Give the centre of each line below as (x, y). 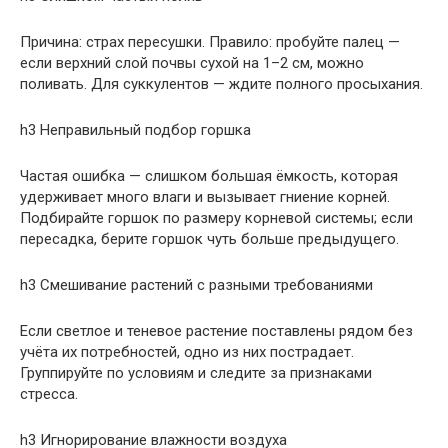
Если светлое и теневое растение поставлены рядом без (216, 330)
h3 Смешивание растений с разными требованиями (196, 284)
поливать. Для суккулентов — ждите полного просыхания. (221, 83)
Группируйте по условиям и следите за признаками (196, 372)
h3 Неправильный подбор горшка (135, 129)
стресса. (49, 393)
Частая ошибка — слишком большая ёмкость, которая (209, 175)
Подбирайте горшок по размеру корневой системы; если (216, 217)
